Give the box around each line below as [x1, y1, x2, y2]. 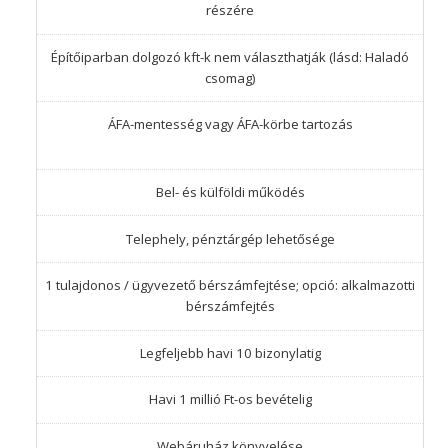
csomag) [205, 68, 255, 87]
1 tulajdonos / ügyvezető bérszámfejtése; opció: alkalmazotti [45, 276, 415, 295]
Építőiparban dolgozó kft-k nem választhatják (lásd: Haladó [51, 47, 409, 66]
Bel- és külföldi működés [155, 183, 305, 202]
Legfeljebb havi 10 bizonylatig [139, 343, 321, 362]
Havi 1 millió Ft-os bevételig [148, 390, 312, 409]
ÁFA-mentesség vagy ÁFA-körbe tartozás [107, 115, 353, 134]
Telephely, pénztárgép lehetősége [125, 229, 335, 248]
